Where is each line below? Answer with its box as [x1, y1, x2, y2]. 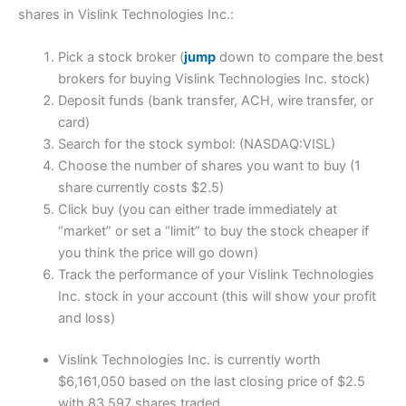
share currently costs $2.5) [57, 179, 224, 197]
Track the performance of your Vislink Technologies [57, 266, 374, 284]
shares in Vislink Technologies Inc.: [18, 5, 234, 23]
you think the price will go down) [57, 245, 258, 262]
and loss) [57, 310, 115, 327]
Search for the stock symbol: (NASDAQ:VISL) [57, 136, 335, 153]
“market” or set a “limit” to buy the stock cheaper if [57, 223, 369, 240]
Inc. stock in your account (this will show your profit [57, 288, 376, 305]
